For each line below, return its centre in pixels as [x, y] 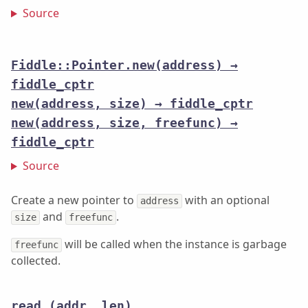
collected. [36, 261]
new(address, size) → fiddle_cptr [132, 104]
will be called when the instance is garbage [175, 244]
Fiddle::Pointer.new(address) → [124, 66]
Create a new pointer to [74, 200]
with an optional [226, 200]
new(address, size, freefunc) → [124, 123]
